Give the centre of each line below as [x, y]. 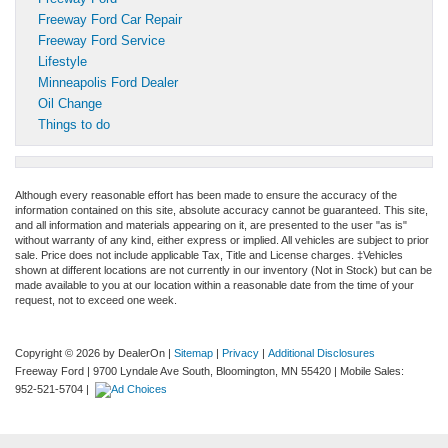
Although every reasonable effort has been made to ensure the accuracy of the [206, 194]
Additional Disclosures [321, 352]
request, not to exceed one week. [96, 299]
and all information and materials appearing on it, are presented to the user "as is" [211, 224]
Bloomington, [245, 370]
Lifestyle [62, 61]
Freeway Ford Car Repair [110, 19]
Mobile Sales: [372, 370]
